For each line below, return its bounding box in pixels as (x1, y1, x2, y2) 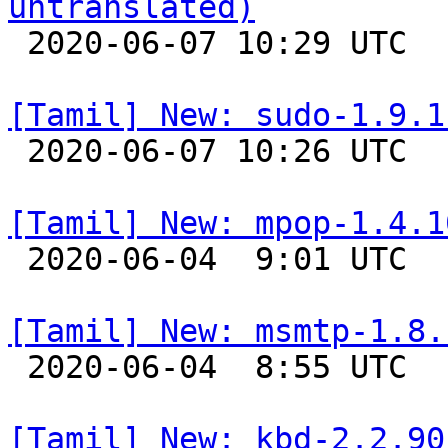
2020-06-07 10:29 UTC (8, 25, 27, 61)
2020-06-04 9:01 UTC (8, 241, 27, 277)
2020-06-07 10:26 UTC (8, 133, 27, 169)
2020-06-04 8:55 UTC (8, 349, 27, 385)
